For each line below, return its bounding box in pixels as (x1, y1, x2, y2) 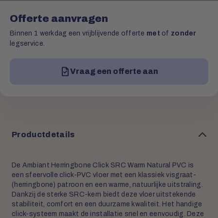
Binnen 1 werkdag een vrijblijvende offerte (10, 30, 147, 37)
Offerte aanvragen (10, 13, 108, 24)
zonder (171, 30, 197, 37)
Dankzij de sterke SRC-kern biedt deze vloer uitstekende (12, 191, 196, 199)
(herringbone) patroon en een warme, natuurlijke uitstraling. (12, 181, 203, 189)
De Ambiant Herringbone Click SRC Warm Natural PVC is (12, 162, 194, 169)
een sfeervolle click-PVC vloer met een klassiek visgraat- (12, 171, 196, 179)
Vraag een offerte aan (70, 67, 158, 76)
